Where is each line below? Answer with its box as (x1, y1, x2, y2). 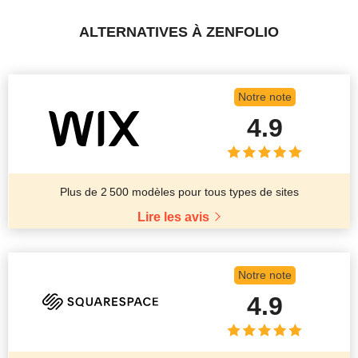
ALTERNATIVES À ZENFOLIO (79, 23, 279, 40)
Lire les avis (137, 209, 209, 224)
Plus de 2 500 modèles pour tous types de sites (60, 185, 299, 198)
